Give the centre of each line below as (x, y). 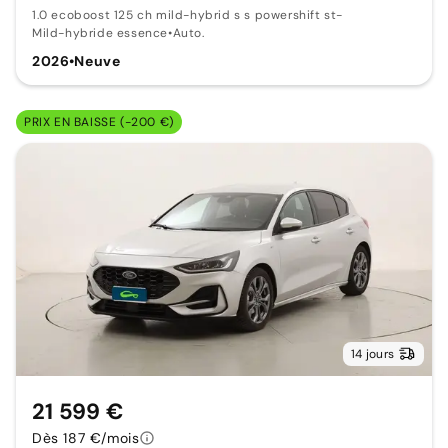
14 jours (372, 354)
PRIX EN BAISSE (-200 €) (99, 121)
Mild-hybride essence (100, 32)
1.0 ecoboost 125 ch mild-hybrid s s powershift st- (187, 14)
